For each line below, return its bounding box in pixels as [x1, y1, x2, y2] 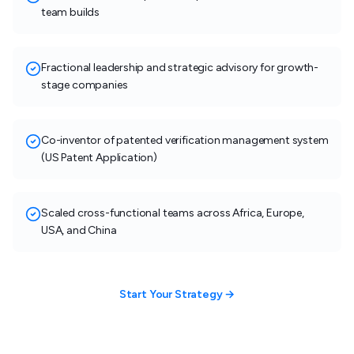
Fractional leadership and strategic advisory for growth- [41, 61, 319, 75]
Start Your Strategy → [119, 288, 235, 302]
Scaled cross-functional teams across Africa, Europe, [41, 206, 304, 220]
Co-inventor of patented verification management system [41, 134, 329, 148]
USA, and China [41, 224, 117, 238]
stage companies [41, 78, 128, 92]
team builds [41, 6, 100, 20]
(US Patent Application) [41, 151, 157, 165]
